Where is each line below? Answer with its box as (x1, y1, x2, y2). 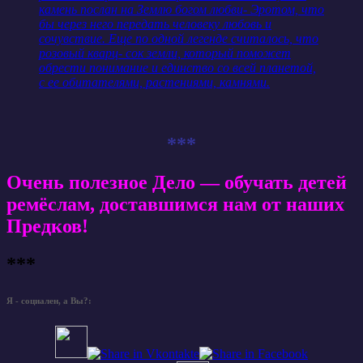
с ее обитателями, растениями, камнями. (39, 75, 270, 90)
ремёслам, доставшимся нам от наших (6, 194, 344, 216)
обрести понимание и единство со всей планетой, (39, 61, 316, 75)
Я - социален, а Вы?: (6, 295, 92, 305)
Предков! (6, 216, 88, 237)
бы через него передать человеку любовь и (39, 17, 271, 32)
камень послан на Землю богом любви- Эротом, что (39, 2, 324, 17)
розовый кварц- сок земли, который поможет (39, 46, 291, 61)
